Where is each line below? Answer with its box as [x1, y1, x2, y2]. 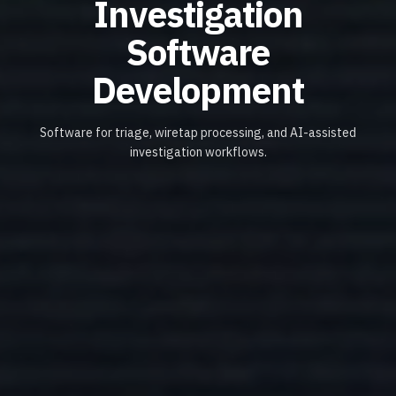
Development [92, 67, 304, 114]
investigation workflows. [129, 143, 267, 160]
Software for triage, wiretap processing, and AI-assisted [40, 124, 356, 141]
